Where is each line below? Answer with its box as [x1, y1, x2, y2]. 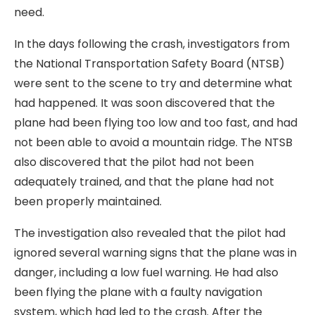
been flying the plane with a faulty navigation [14, 284, 262, 300]
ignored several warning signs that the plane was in [14, 245, 297, 261]
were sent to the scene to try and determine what [14, 75, 292, 91]
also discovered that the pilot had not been [14, 154, 254, 170]
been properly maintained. [14, 193, 162, 210]
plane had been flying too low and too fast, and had [14, 115, 297, 131]
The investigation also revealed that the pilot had [14, 225, 285, 241]
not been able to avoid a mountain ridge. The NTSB [14, 134, 292, 150]
